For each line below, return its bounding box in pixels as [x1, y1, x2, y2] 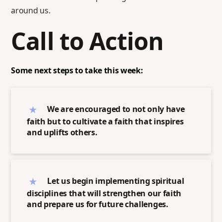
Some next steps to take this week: [11, 64, 143, 76]
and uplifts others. [27, 127, 98, 138]
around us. [11, 4, 51, 16]
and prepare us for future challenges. [27, 198, 168, 210]
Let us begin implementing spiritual [47, 175, 184, 187]
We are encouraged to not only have [47, 104, 185, 115]
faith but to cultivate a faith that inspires [27, 116, 184, 127]
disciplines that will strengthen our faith [27, 187, 181, 199]
